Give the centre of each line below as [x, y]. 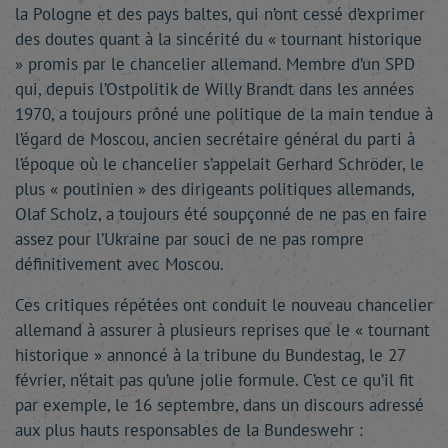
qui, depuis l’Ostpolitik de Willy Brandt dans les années [214, 89]
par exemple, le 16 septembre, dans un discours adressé [219, 405]
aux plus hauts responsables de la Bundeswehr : [189, 430]
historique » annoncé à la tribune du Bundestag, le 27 [210, 355]
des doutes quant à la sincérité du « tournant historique [218, 39]
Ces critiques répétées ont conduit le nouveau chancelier [224, 305]
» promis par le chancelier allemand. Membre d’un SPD [215, 64]
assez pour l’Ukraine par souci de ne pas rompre [189, 239]
